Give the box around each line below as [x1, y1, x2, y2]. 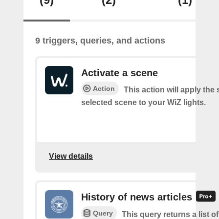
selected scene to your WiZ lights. [81, 98, 206, 107]
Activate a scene [81, 67, 158, 78]
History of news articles [81, 192, 192, 202]
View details [49, 152, 93, 160]
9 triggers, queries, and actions [35, 36, 165, 45]
